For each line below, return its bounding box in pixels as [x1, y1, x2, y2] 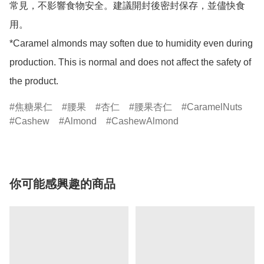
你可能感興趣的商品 [9, 177, 115, 190]
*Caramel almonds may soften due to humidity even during [9, 38, 253, 48]
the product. [9, 75, 58, 86]
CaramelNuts [187, 101, 242, 112]
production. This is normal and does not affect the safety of [9, 57, 251, 67]
